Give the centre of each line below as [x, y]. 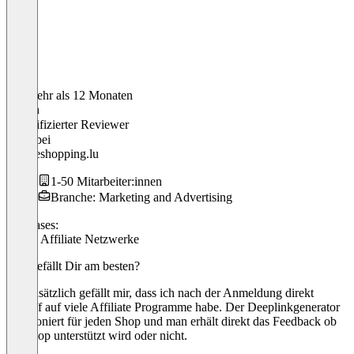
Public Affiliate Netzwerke [73, 239]
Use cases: [32, 224]
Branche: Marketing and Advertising [141, 197]
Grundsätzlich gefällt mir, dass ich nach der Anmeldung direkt [160, 292]
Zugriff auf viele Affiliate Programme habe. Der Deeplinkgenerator [173, 307]
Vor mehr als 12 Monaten [70, 95]
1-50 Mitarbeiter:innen [106, 181]
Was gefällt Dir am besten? [73, 265]
